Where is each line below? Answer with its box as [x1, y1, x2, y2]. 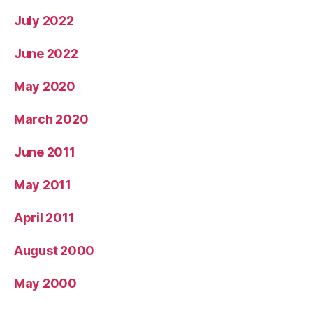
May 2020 [14, 78, 75, 94]
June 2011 [14, 144, 75, 159]
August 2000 [14, 242, 95, 258]
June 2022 [14, 45, 78, 61]
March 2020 [14, 111, 89, 126]
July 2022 [14, 13, 74, 28]
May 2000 [14, 275, 77, 291]
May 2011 [14, 177, 71, 192]
